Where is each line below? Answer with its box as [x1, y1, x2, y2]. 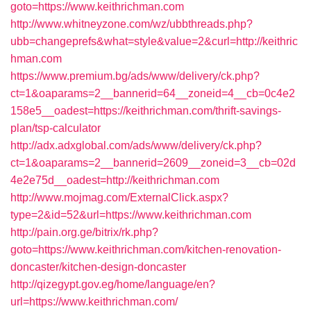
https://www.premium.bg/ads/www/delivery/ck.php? [10, 70, 260, 82]
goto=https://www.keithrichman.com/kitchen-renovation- [10, 244, 281, 255]
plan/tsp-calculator [10, 122, 101, 134]
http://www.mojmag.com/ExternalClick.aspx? [10, 192, 228, 203]
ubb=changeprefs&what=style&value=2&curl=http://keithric [10, 35, 298, 47]
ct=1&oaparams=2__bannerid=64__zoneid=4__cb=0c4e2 [10, 87, 295, 99]
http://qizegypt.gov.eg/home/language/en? [10, 278, 215, 290]
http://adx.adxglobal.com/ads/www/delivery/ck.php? [10, 140, 262, 151]
